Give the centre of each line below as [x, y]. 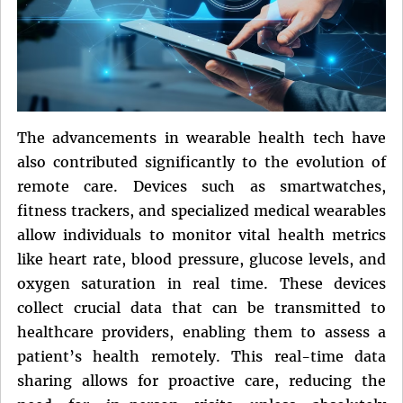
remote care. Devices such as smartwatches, [201, 186]
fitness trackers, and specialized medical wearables [201, 210]
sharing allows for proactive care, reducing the [201, 380]
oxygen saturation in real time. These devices [201, 283]
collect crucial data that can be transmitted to [201, 307]
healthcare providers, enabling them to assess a [201, 331]
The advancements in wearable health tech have [201, 137]
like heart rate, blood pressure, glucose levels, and [201, 259]
